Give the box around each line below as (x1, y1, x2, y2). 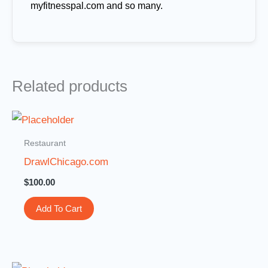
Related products (12, 77, 127, 95)
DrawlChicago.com (24, 156, 109, 168)
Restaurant (24, 138, 66, 148)
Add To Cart (36, 203, 83, 214)
